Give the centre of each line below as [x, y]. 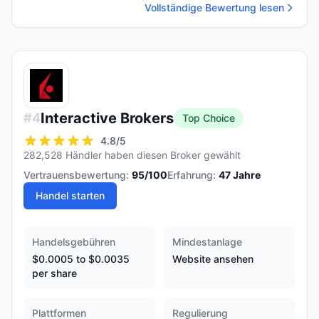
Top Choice [209, 118]
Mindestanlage [207, 242]
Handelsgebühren [74, 242]
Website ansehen [213, 259]
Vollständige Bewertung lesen [214, 7]
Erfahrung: [192, 175]
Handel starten [70, 195]
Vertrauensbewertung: [76, 175]
